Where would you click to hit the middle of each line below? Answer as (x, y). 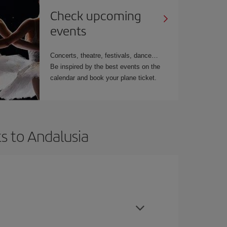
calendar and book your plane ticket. (104, 78)
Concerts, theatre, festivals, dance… (104, 55)
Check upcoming (96, 15)
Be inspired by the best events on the (105, 66)
